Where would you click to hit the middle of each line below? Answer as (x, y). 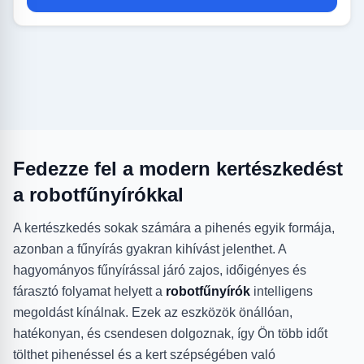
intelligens (282, 292)
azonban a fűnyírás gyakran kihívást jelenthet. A (149, 249)
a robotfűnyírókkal (98, 195)
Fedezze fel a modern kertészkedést (178, 169)
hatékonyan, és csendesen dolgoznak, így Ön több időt (170, 334)
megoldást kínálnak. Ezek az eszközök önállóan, (153, 313)
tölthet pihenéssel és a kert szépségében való (144, 355)
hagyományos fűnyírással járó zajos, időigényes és (160, 271)
